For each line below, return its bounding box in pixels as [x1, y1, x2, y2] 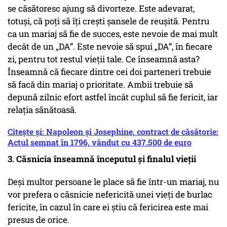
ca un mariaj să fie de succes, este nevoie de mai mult [8, 28, 218, 40]
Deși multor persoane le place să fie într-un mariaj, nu [8, 176, 219, 188]
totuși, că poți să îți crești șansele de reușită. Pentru [8, 15, 209, 27]
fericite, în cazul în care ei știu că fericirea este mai [8, 201, 208, 213]
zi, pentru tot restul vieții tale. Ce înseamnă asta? [8, 53, 200, 65]
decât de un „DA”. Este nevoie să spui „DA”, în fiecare [8, 41, 212, 53]
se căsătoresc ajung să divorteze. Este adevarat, [8, 3, 195, 15]
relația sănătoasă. [8, 104, 77, 116]
